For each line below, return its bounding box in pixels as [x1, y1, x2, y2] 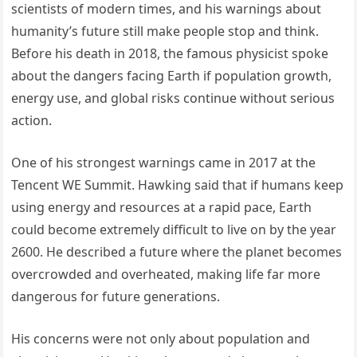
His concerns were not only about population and [11, 330, 311, 348]
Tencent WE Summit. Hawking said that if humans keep [11, 176, 344, 194]
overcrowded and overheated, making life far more [11, 265, 321, 284]
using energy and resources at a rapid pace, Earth [11, 198, 312, 217]
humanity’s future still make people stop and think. [11, 22, 320, 41]
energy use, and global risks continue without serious [11, 89, 335, 108]
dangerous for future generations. [11, 288, 221, 306]
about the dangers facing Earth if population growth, [11, 67, 332, 85]
